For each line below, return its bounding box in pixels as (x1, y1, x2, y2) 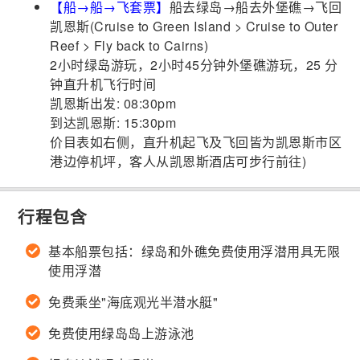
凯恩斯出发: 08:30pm (50, 94, 177, 113)
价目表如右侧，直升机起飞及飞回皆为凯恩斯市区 (50, 133, 342, 152)
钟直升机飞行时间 (50, 75, 157, 94)
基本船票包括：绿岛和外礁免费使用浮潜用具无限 (48, 242, 341, 261)
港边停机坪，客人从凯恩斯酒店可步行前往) (50, 152, 307, 171)
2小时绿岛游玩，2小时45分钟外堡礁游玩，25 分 (50, 55, 338, 75)
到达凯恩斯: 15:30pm (50, 113, 177, 133)
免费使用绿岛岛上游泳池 (48, 324, 194, 343)
